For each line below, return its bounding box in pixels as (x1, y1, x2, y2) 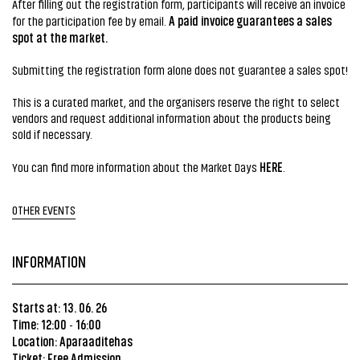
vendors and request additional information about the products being (12, 110, 331, 125)
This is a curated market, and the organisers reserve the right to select (12, 94, 340, 109)
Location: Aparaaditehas (12, 333, 133, 349)
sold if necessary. (12, 126, 92, 141)
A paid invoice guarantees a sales (169, 12, 332, 28)
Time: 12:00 (12, 316, 67, 332)
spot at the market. (12, 29, 108, 45)
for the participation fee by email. (12, 13, 169, 28)
